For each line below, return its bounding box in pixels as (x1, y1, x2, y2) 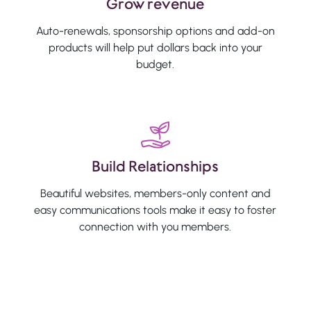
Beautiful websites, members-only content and (40, 186, 271, 200)
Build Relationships (92, 155, 219, 176)
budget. (136, 57, 175, 71)
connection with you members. (79, 219, 232, 233)
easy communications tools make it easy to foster (34, 203, 277, 217)
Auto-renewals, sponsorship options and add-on (35, 24, 275, 37)
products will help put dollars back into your (48, 40, 262, 54)
